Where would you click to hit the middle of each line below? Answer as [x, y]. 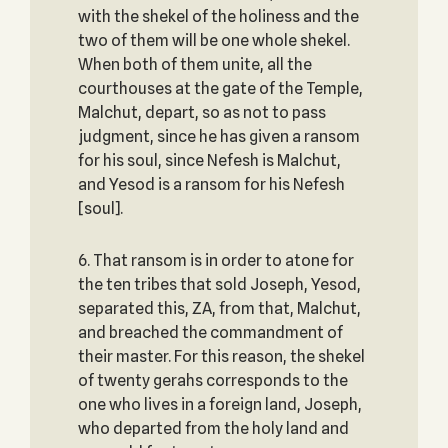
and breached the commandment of [210, 332]
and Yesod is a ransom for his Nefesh [211, 184]
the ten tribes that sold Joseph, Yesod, [219, 284]
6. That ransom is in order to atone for [215, 260]
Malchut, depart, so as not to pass [201, 112]
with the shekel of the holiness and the [218, 16]
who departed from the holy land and [213, 428]
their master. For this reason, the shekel [221, 356]
